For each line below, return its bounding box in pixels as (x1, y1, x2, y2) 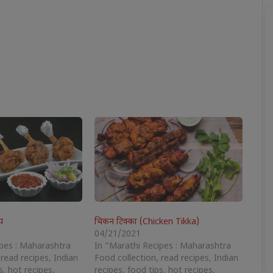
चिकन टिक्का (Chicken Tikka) (94, 216, 200, 228)
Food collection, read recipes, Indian (94, 252, 239, 264)
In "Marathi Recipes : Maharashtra (94, 240, 232, 252)
